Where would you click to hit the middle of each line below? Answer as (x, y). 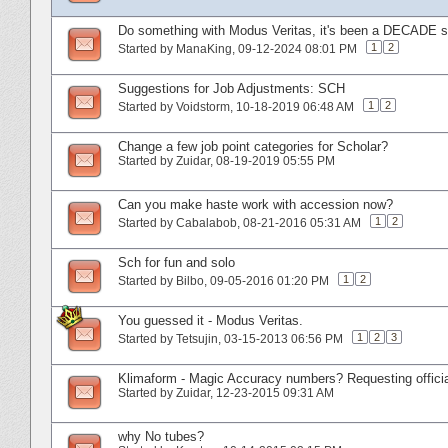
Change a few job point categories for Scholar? (253, 146)
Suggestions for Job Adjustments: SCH (231, 88)
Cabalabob (206, 222)
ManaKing (204, 48)
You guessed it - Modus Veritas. (210, 320)
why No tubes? (161, 436)
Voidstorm (203, 106)
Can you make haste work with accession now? (255, 204)
